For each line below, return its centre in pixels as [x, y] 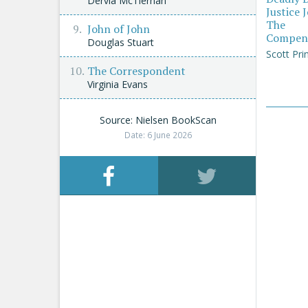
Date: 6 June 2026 [158, 135]
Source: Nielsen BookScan [158, 120]
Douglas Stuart [121, 42]
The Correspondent [136, 71]
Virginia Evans [118, 84]
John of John [119, 29]
